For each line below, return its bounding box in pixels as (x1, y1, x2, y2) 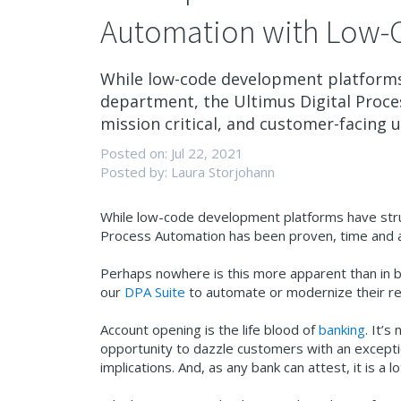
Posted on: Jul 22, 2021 (100, 144, 243, 162)
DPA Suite (124, 283, 185, 301)
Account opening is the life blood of (100, 320, 319, 338)
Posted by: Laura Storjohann (100, 163, 275, 181)
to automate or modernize (185, 283, 356, 301)
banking (319, 320, 365, 338)
